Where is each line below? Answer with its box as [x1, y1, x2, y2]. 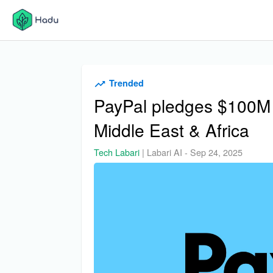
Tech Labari [94, 146, 140, 159]
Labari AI [147, 146, 183, 159]
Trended [109, 77, 144, 89]
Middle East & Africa [94, 118, 250, 143]
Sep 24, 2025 [190, 146, 243, 159]
